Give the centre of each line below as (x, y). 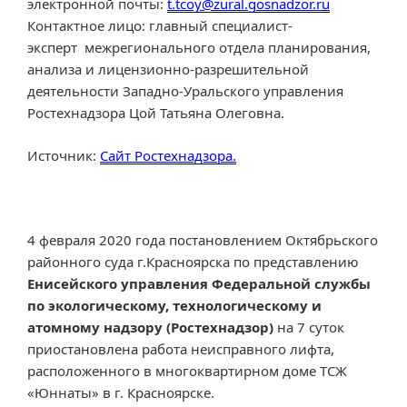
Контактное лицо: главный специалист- (160, 26)
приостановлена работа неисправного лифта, (181, 348)
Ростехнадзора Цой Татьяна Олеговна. (156, 113)
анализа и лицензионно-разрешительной (168, 69)
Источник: (64, 155)
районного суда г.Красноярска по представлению (193, 261)
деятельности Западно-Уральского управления (185, 91)
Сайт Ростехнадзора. (168, 155)
